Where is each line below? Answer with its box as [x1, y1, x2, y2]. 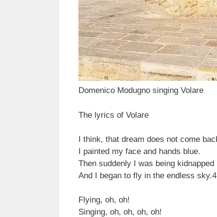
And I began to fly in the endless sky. [78, 170, 212, 180]
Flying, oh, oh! [78, 195, 130, 204]
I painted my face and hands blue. [78, 146, 201, 156]
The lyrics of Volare [78, 110, 149, 120]
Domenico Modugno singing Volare [78, 86, 203, 95]
